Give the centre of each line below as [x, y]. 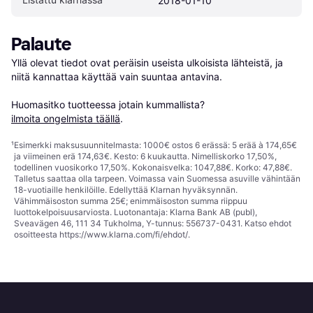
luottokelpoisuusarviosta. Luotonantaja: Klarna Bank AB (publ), [136, 212]
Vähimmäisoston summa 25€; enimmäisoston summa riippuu [131, 201]
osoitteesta [37, 235]
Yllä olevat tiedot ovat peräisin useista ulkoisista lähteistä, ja [147, 63]
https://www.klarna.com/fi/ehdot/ [124, 235]
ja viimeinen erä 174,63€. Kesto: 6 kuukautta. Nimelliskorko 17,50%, [145, 156]
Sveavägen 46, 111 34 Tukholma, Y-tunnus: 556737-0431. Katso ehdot [153, 224]
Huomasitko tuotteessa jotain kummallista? [109, 105]
